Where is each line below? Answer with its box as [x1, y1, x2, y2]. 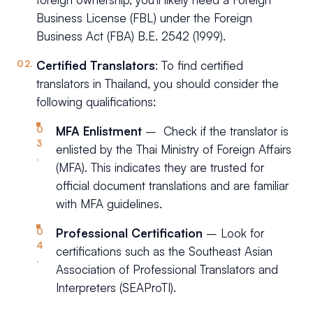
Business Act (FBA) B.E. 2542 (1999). [36, 29, 226, 44]
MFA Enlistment [56, 124, 142, 139]
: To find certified [155, 58, 243, 73]
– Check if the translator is [142, 124, 289, 139]
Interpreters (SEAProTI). [56, 280, 176, 296]
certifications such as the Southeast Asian [56, 244, 272, 259]
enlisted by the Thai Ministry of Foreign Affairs [56, 142, 291, 157]
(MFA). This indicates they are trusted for [56, 160, 264, 175]
